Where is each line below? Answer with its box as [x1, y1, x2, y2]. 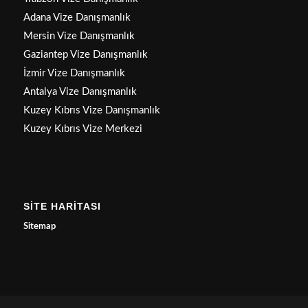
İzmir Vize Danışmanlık [23, 68, 125, 79]
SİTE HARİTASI [23, 201, 101, 212]
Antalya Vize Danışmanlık [23, 87, 137, 98]
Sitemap [23, 222, 56, 232]
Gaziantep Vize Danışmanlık [23, 49, 148, 60]
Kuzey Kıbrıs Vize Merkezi [23, 124, 142, 135]
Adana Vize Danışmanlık [23, 12, 131, 23]
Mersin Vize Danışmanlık [23, 31, 135, 42]
